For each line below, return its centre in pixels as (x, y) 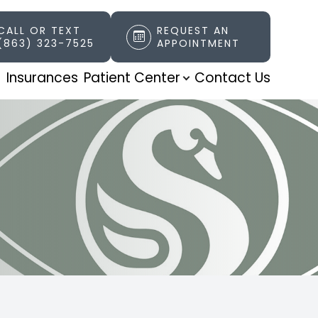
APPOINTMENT (199, 43)
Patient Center (132, 78)
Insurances (42, 78)
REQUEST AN (193, 31)
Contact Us (232, 78)
